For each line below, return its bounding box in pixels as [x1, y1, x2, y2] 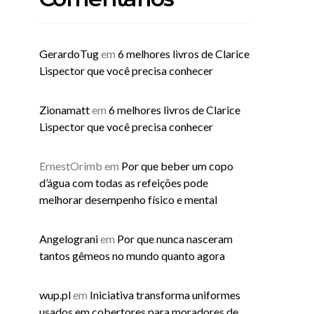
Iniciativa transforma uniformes [90, 288, 240, 301]
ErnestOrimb [39, 159, 102, 172]
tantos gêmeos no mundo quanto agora [39, 249, 225, 262]
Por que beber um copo [121, 159, 233, 172]
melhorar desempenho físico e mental [39, 193, 217, 206]
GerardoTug [39, 47, 99, 60]
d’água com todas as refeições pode [39, 176, 208, 189]
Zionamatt [39, 103, 90, 116]
